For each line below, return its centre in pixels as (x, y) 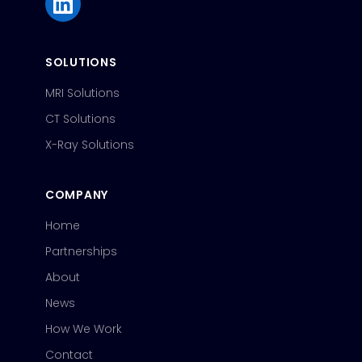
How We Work (84, 328)
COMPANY (77, 194)
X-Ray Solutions (90, 144)
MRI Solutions (82, 93)
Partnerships (81, 251)
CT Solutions (80, 118)
